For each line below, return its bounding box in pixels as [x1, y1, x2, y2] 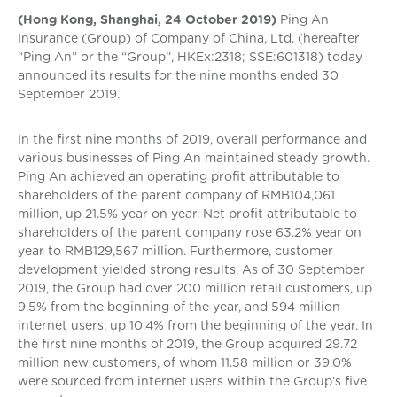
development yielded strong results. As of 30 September [18, 263, 365, 276]
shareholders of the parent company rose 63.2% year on [18, 226, 362, 239]
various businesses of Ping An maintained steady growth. [18, 152, 370, 165]
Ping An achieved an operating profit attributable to [18, 170, 339, 183]
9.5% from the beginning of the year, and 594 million [18, 300, 340, 314]
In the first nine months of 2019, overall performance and [18, 133, 367, 146]
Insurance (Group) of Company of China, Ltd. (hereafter [18, 32, 360, 45]
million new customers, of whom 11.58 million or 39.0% [18, 356, 352, 370]
